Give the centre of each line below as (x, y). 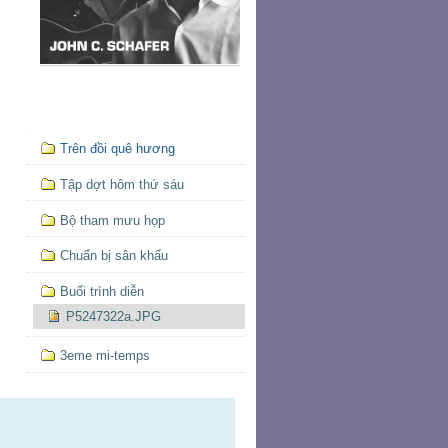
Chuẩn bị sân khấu (113, 256)
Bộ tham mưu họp (112, 220)
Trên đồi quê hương (117, 148)
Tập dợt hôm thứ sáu (121, 184)
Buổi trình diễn (101, 292)
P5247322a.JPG (113, 317)
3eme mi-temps (104, 356)
